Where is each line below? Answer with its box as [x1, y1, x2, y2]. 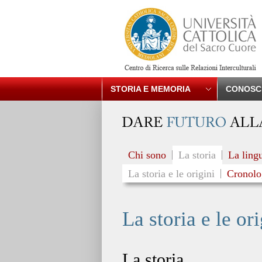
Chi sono [128, 149, 166, 161]
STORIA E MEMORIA [111, 84, 191, 94]
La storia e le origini [128, 168, 215, 180]
